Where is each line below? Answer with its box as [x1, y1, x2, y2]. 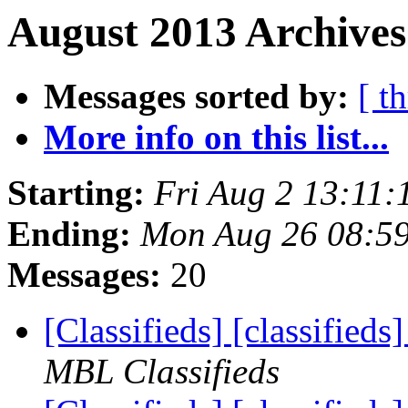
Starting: [7, 173, 145, 213]
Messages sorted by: [44, 76, 349, 117]
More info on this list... [44, 117, 389, 158]
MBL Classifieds [44, 352, 280, 392]
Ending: [7, 214, 131, 254]
